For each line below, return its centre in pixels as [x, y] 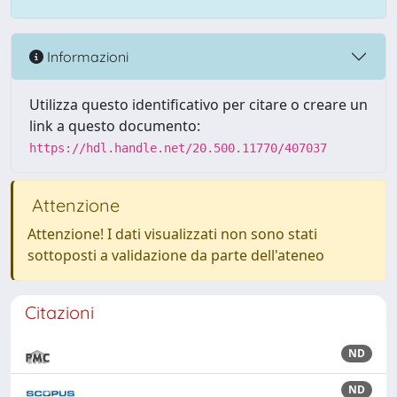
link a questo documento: [115, 126]
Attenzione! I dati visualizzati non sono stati [172, 234]
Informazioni [86, 56]
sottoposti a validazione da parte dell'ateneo [176, 255]
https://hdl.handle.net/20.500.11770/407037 [178, 148]
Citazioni [59, 312]
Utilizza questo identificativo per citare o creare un [198, 105]
